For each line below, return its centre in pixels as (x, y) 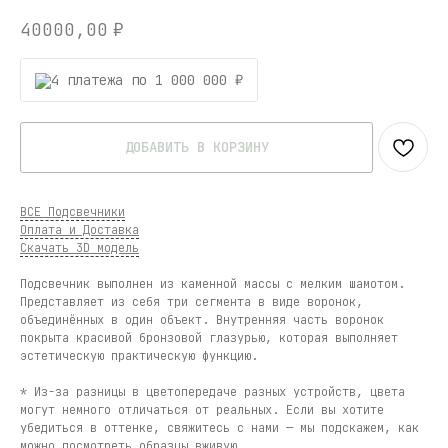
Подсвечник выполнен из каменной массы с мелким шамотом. (212, 284)
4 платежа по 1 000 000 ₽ (147, 80)
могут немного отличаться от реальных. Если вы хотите (202, 410)
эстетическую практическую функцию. (139, 356)
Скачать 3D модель (79, 248)
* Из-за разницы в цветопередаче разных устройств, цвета (212, 392)
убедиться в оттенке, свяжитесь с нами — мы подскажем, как (219, 428)
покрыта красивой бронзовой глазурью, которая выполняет (209, 338)
